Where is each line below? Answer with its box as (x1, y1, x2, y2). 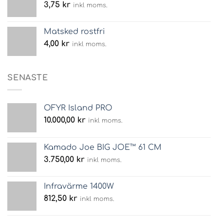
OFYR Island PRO (44, 104, 112, 113)
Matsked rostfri (44, 27, 105, 36)
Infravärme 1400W (44, 182, 114, 191)
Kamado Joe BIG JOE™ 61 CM (44, 143, 162, 152)
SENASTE (7, 73, 48, 82)
